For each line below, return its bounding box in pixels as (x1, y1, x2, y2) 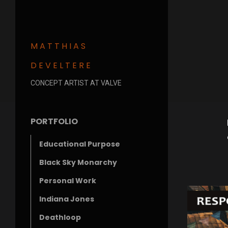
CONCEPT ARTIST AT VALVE (31, 79, 122, 87)
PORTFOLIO (31, 116, 78, 127)
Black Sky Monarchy (39, 157, 117, 167)
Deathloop (39, 212, 81, 222)
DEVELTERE (31, 60, 93, 71)
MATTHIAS (31, 40, 88, 52)
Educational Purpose (39, 139, 120, 149)
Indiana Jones (39, 194, 94, 204)
